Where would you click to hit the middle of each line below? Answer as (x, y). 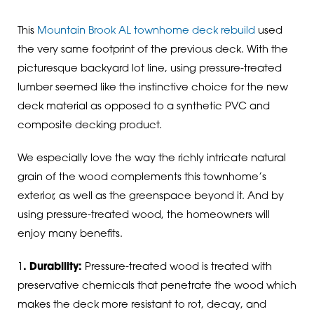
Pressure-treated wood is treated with (177, 268)
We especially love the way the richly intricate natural (151, 159)
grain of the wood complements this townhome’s (142, 178)
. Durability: (52, 268)
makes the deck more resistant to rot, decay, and (142, 306)
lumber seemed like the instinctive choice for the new (152, 88)
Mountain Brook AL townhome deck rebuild (146, 31)
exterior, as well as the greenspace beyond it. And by (150, 197)
